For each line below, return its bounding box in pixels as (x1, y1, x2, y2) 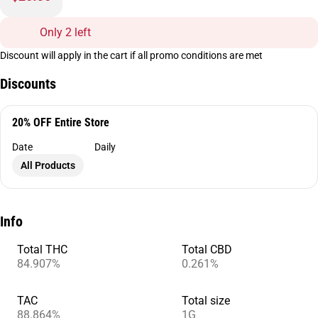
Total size (182, 294, 230, 307)
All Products (21, 160, 75, 171)
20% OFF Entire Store (12, 116, 109, 129)
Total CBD (182, 243, 232, 256)
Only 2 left (40, 26, 91, 39)
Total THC (17, 243, 67, 256)
